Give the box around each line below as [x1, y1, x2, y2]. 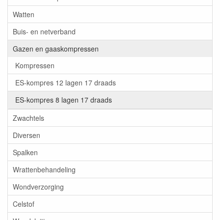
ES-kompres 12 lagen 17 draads [15, 78, 116, 88]
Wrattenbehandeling [13, 165, 76, 175]
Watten [13, 9, 34, 20]
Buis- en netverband [13, 27, 76, 37]
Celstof [13, 199, 34, 209]
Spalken [13, 147, 38, 158]
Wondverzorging [13, 182, 64, 192]
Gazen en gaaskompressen [13, 44, 99, 54]
